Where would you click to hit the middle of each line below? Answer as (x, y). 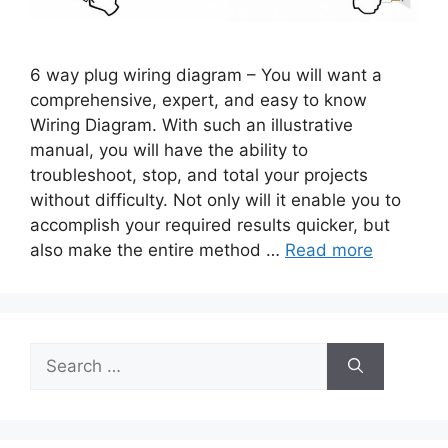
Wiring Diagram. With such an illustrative (191, 124)
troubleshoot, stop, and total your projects (199, 174)
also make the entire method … (157, 249)
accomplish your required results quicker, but (210, 224)
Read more (329, 249)
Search (57, 353)
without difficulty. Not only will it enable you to (215, 199)
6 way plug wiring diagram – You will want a (206, 74)
